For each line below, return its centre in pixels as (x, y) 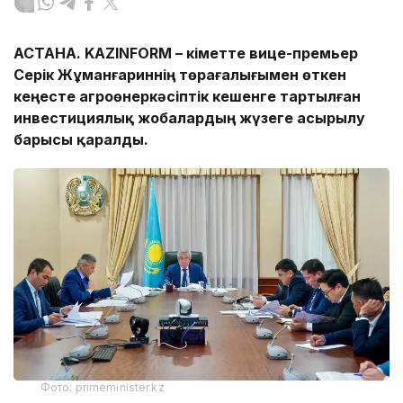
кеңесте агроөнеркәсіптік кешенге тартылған (187, 97)
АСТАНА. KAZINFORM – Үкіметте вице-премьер (186, 54)
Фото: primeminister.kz (103, 387)
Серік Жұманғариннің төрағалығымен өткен (180, 75)
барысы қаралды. (83, 140)
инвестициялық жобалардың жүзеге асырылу (189, 118)
